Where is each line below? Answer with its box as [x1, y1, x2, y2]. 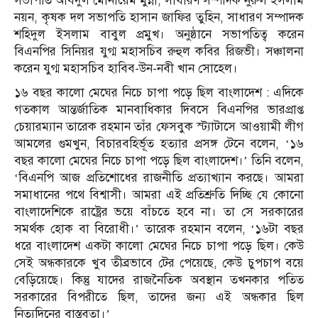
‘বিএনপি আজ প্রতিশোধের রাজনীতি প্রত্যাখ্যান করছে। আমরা [14, 170, 304, 186]
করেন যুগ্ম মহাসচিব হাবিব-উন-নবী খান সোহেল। [14, 61, 238, 77]
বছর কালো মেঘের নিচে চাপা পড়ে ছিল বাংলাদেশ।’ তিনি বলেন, [14, 153, 304, 169]
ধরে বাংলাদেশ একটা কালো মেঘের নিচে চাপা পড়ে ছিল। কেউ [14, 238, 304, 254]
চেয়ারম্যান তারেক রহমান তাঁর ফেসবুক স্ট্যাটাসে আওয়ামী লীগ [14, 119, 304, 135]
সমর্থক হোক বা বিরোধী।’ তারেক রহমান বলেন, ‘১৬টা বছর [14, 221, 304, 237]
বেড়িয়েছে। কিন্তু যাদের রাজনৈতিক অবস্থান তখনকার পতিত [14, 273, 304, 288]
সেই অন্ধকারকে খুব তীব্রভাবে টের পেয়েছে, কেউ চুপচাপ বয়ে [14, 256, 304, 271]
